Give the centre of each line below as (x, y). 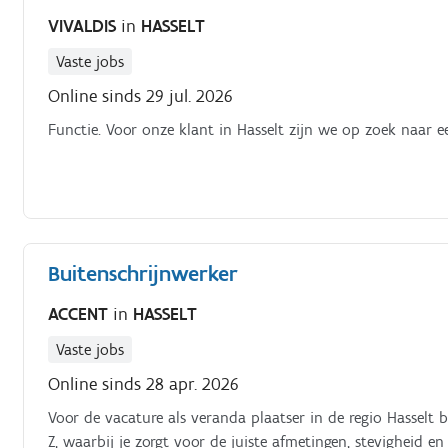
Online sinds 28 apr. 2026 (144, 383)
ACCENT (81, 313)
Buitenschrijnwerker (143, 273)
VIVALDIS (85, 26)
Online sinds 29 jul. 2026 (141, 96)
